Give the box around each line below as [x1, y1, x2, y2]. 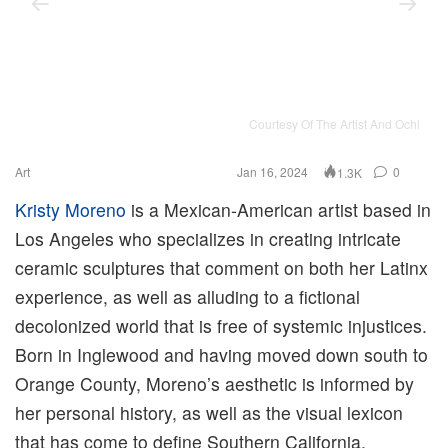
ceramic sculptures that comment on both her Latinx [15, 255, 428, 281]
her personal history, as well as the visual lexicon [15, 400, 403, 426]
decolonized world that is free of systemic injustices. [15, 313, 427, 339]
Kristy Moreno [15, 197, 126, 223]
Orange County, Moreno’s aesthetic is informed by [15, 371, 414, 397]
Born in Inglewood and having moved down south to [15, 342, 428, 368]
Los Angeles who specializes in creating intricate [15, 226, 401, 252]
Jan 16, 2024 [237, 163, 308, 181]
